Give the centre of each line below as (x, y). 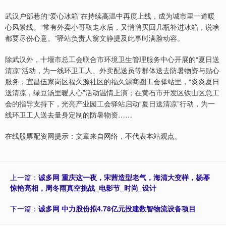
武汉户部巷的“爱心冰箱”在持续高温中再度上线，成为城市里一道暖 (110, 15)
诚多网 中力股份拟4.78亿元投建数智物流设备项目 (117, 208)
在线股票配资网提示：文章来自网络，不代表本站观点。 (93, 135)
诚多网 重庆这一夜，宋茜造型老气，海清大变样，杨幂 (124, 177)
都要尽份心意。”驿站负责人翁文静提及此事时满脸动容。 (95, 38)
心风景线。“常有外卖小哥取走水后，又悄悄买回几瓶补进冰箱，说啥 (112, 26)
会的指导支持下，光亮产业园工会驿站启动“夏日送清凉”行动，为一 (110, 103)
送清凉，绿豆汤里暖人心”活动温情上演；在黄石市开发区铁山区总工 (112, 92)
